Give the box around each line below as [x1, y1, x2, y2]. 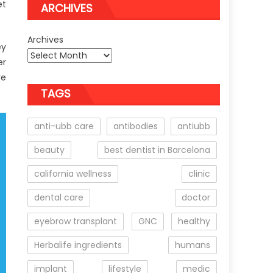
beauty [34, 144, 65, 157]
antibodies [113, 120, 158, 133]
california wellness [34, 168, 112, 180]
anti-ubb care [34, 120, 94, 133]
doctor [182, 191, 210, 204]
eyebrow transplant [34, 215, 118, 228]
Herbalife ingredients [34, 239, 122, 252]
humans [175, 239, 210, 252]
